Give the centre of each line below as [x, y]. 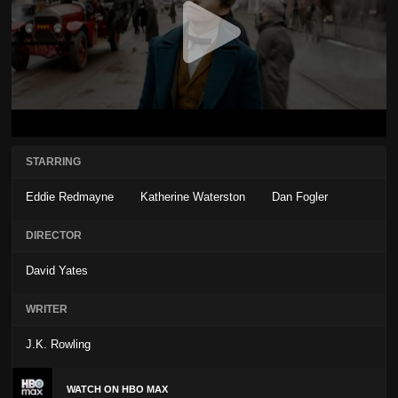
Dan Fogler [300, 197]
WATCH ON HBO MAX [117, 389]
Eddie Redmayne [70, 197]
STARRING [53, 162]
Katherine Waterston [193, 197]
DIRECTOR [54, 236]
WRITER [47, 310]
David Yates [57, 271]
